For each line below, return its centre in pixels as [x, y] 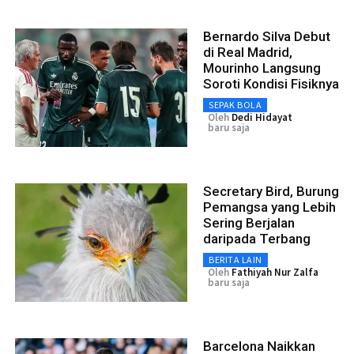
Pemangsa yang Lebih [269, 207]
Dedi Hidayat [262, 118]
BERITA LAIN [235, 260]
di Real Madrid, [248, 53]
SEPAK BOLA [235, 105]
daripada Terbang [257, 239]
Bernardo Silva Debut [267, 37]
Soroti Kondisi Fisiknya [271, 84]
